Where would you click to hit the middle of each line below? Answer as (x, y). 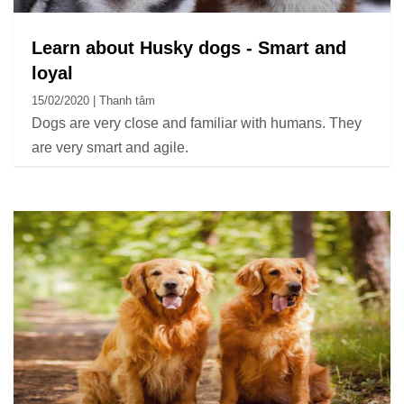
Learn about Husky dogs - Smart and (189, 48)
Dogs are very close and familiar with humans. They (197, 123)
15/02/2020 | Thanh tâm (93, 101)
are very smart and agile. (110, 147)
